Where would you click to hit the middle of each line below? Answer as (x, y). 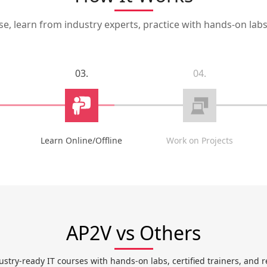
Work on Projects (199, 140)
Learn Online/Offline (82, 140)
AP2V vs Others (133, 233)
